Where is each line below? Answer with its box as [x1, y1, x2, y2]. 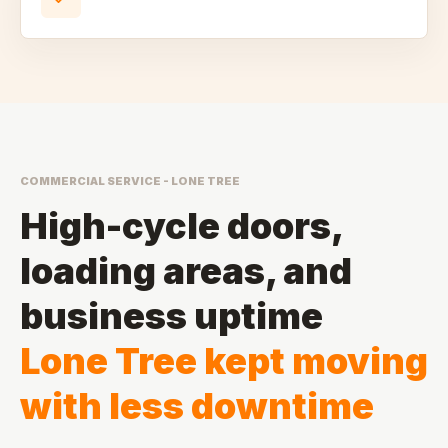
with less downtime [20, 384, 374, 428]
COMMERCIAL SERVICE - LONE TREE [20, 174, 240, 188]
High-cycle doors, [20, 204, 342, 248]
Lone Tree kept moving [20, 339, 428, 383]
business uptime [20, 294, 323, 338]
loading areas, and [20, 249, 352, 293]
